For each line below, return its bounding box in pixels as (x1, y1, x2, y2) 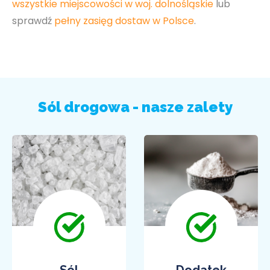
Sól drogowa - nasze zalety (37, 98, 233, 116)
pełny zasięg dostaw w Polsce (54, 14, 194, 28)
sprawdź (12, 14, 54, 28)
